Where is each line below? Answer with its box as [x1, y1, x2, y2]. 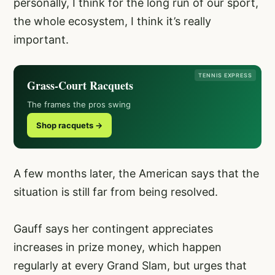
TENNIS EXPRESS [198, 71, 252, 79]
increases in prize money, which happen [14, 240, 222, 254]
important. [14, 33, 69, 46]
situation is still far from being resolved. [14, 185, 218, 198]
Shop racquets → [36, 120, 103, 130]
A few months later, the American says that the [14, 166, 259, 180]
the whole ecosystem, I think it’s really [14, 14, 211, 28]
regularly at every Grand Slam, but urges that [14, 258, 247, 272]
